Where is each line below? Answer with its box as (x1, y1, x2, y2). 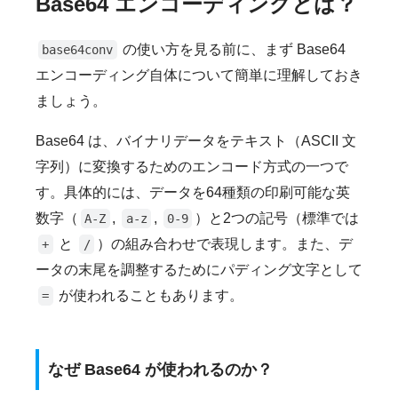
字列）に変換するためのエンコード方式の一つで (36, 159, 348, 175)
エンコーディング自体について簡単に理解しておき (36, 68, 362, 84)
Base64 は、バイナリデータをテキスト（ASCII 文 (36, 133, 356, 149)
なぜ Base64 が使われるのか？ (48, 360, 273, 378)
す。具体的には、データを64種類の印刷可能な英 (36, 185, 350, 201)
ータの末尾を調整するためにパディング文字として (36, 262, 362, 278)
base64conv (42, 43, 114, 58)
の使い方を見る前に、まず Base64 (119, 42, 346, 58)
